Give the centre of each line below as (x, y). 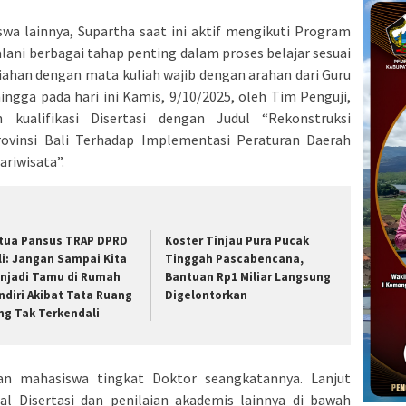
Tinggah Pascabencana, (235, 259)
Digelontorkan (207, 295)
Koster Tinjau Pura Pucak (237, 241)
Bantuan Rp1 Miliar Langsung (248, 277)
